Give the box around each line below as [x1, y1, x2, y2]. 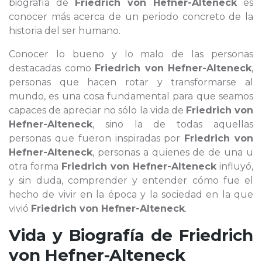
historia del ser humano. [9, 25, 120, 36]
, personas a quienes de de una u [92, 147, 253, 158]
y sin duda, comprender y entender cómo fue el [9, 175, 253, 186]
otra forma [9, 161, 61, 172]
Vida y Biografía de [9, 225, 179, 245]
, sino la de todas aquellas [92, 119, 253, 130]
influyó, [216, 161, 253, 172]
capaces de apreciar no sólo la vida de [9, 105, 186, 116]
